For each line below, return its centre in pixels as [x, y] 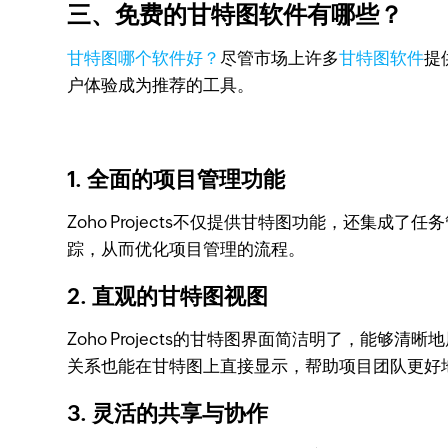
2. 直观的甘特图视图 [168, 296]
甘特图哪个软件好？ [144, 58]
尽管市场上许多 [280, 58]
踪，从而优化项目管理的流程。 [186, 249]
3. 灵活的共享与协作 [168, 413]
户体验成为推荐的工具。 [161, 85]
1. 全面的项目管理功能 [176, 179]
